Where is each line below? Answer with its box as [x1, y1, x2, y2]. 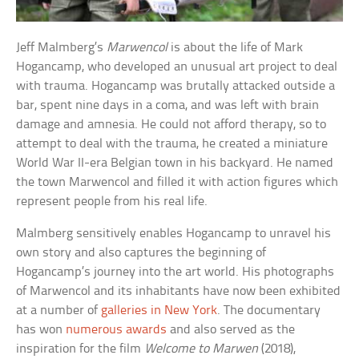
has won [16, 322, 67, 337]
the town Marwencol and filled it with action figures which [16, 175, 339, 189]
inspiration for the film [16, 341, 145, 356]
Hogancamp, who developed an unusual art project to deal [16, 59, 338, 74]
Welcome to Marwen [144, 341, 259, 356]
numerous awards [66, 322, 167, 337]
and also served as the [167, 322, 296, 337]
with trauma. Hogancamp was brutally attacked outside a [16, 79, 336, 93]
